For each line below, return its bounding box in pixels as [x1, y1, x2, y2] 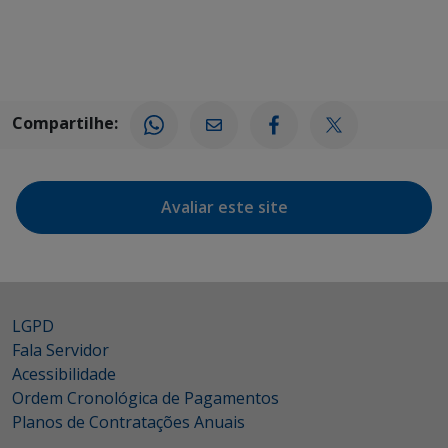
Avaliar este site [160, 196, 288, 218]
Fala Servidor [12, 339, 109, 361]
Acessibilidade [12, 363, 116, 385]
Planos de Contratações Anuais [12, 411, 245, 433]
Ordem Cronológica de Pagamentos [12, 387, 279, 409]
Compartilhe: [12, 112, 118, 135]
